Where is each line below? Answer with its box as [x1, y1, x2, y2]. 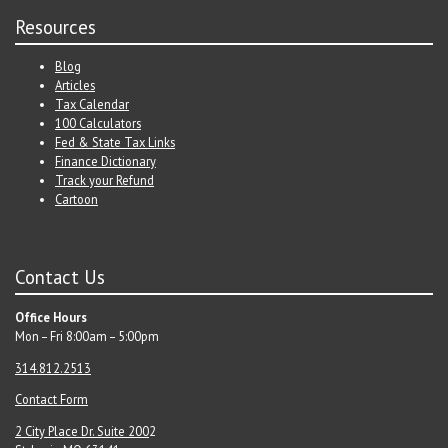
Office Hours [15, 309, 87, 326]
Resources [15, 14, 96, 39]
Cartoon [55, 191, 98, 208]
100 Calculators [55, 115, 141, 132]
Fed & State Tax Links [55, 134, 175, 151]
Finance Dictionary [55, 153, 156, 170]
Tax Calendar [55, 96, 129, 113]
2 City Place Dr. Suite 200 [15, 422, 149, 439]
